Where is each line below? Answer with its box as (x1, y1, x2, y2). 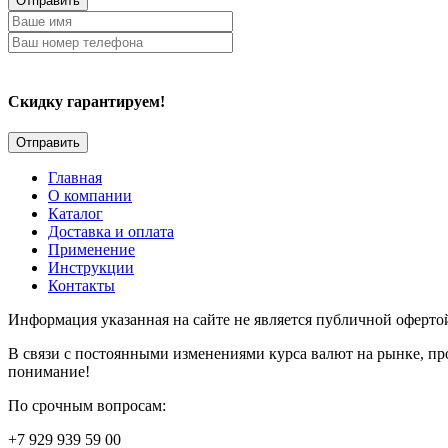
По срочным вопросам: (8, 396, 166, 414)
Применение (48, 240, 135, 258)
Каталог (48, 204, 103, 222)
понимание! (8, 362, 90, 380)
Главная (48, 168, 102, 186)
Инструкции (48, 258, 134, 276)
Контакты (48, 276, 115, 294)
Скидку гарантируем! (8, 92, 165, 110)
